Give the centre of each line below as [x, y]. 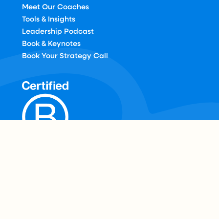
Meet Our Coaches [55, 7]
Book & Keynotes [51, 43]
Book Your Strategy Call [65, 55]
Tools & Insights [48, 19]
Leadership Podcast [58, 31]
